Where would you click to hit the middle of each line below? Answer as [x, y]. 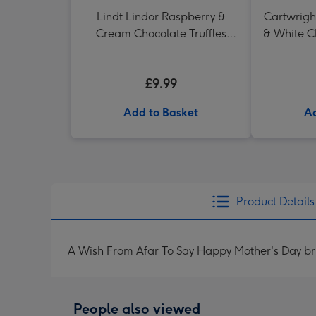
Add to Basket [161, 113]
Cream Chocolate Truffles [161, 34]
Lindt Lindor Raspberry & [161, 17]
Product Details [275, 201]
